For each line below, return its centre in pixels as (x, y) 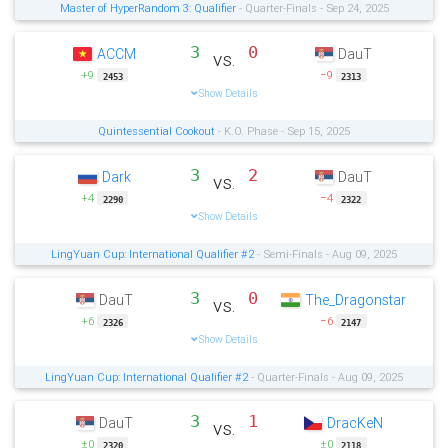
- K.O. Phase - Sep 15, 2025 (282, 131)
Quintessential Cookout (156, 131)
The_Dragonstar (355, 300)
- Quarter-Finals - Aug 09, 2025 (325, 377)
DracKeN (355, 422)
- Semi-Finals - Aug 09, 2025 (325, 254)
